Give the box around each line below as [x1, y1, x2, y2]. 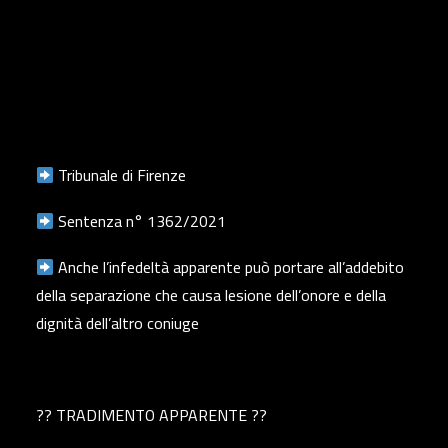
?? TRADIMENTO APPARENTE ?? [36, 400, 267, 430]
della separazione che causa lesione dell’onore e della [36, 280, 386, 310]
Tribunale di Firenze [54, 160, 187, 190]
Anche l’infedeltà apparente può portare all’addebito [54, 252, 405, 282]
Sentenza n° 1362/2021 [54, 206, 227, 236]
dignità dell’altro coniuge [36, 308, 199, 338]
